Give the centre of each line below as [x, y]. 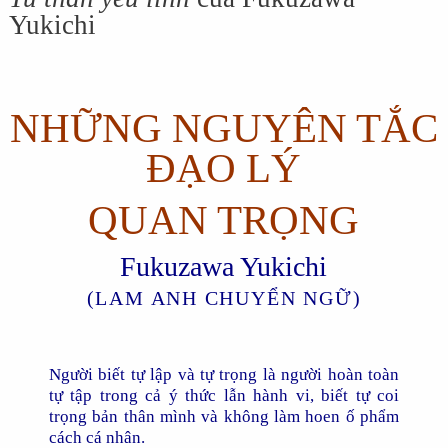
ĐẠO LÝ [224, 168]
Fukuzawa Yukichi [224, 266]
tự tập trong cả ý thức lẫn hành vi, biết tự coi [224, 394]
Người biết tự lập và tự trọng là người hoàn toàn [224, 373]
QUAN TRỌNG [224, 220]
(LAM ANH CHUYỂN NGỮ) [224, 298]
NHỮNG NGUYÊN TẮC [223, 128]
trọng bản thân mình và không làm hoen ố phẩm [224, 415]
